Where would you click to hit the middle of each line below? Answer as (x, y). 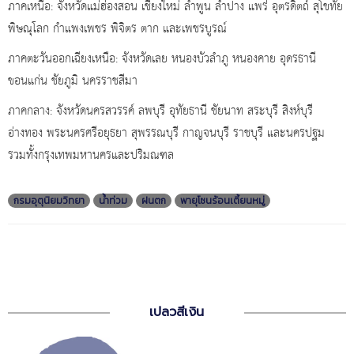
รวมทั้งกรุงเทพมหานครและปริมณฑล (91, 156)
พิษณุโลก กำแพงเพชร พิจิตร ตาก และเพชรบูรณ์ (117, 30)
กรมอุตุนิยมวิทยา (49, 201)
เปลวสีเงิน (177, 313)
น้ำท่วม (113, 201)
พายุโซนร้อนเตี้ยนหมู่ (222, 201)
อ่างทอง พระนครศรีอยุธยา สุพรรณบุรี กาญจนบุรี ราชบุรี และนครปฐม (166, 134)
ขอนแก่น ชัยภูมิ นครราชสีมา (73, 82)
